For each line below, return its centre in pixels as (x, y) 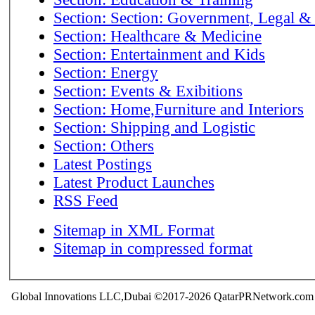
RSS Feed (86, 200)
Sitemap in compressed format (153, 248)
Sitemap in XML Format (134, 230)
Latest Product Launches (134, 182)
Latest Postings (103, 164)
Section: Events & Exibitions (148, 91)
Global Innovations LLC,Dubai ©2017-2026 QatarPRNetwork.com (162, 296)
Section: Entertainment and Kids (159, 54)
